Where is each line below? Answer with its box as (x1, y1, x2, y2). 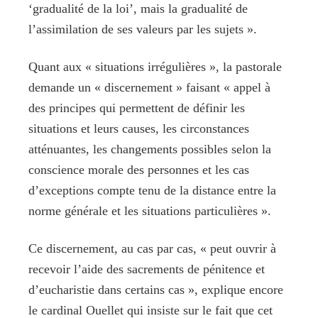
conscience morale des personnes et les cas (28, 162, 249, 177)
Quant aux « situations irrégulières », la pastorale (28, 59, 282, 74)
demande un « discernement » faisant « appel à (28, 79, 270, 94)
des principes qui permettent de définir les (28, 100, 245, 115)
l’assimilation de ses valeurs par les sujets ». (28, 21, 257, 36)
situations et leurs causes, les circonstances (28, 121, 249, 136)
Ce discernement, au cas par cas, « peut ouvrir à (28, 241, 276, 256)
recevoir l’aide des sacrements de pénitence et (28, 261, 265, 276)
